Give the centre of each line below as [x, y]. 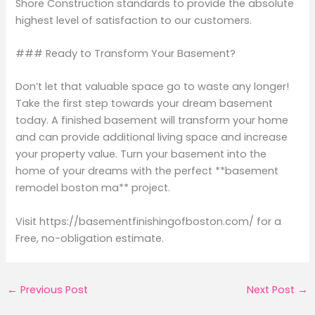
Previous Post [52, 289]
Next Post [272, 289]
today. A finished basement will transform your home [152, 121]
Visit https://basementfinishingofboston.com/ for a [149, 221]
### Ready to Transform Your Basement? [126, 54]
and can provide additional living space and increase [152, 137]
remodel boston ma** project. [93, 188]
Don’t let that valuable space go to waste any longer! [153, 87]
